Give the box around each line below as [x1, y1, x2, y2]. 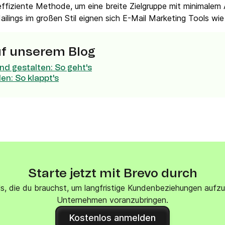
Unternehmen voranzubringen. [57, 195, 168, 205]
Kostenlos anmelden [69, 212, 156, 223]
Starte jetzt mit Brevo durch [28, 168, 197, 180]
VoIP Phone [51, 6, 91, 16]
